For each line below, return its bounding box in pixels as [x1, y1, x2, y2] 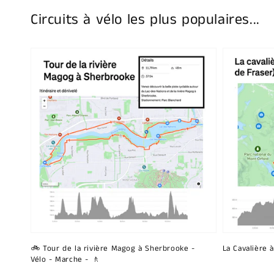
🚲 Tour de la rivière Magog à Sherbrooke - [31, 243, 195, 254]
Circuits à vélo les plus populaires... [31, 9, 260, 30]
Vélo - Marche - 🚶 [31, 254, 100, 265]
